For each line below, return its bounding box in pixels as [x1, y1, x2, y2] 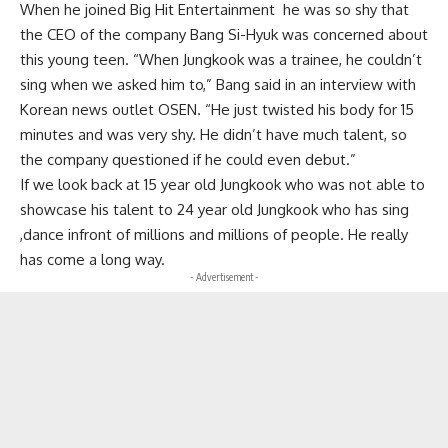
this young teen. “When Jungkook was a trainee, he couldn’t [20, 49, 422, 69]
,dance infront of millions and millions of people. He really [20, 224, 408, 244]
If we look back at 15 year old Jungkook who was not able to [20, 174, 425, 194]
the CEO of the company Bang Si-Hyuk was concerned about [20, 24, 428, 44]
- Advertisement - [189, 270, 259, 283]
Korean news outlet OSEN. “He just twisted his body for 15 [20, 99, 414, 119]
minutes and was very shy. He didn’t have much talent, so [20, 124, 407, 144]
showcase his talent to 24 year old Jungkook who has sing [20, 199, 409, 219]
